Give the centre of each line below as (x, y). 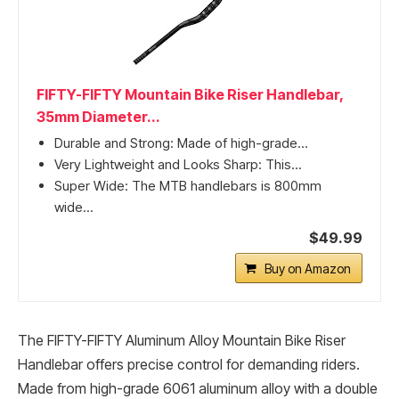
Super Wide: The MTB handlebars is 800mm (188, 186)
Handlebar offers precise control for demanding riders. (189, 365)
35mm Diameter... (98, 117)
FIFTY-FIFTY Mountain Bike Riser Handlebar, (190, 95)
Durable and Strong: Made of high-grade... (181, 143)
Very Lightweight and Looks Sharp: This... (178, 165)
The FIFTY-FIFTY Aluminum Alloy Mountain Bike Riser (182, 341)
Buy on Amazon (308, 269)
